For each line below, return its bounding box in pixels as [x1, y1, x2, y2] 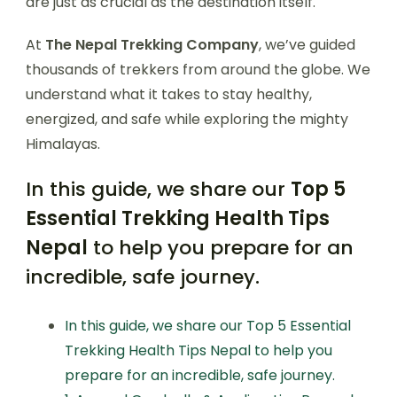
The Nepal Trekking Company [45, 35, 259, 55]
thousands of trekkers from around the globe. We [26, 59, 370, 80]
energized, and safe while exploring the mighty [26, 109, 348, 129]
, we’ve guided [259, 35, 355, 55]
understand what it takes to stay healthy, [26, 84, 312, 105]
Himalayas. [26, 134, 100, 154]
